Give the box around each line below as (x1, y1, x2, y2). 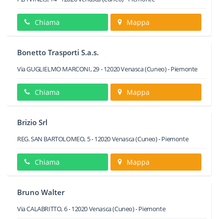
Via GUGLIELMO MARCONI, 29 (17, 65, 100, 73)
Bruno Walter (17, 187, 65, 197)
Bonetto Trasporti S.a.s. (17, 47, 99, 57)
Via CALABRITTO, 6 (17, 204, 67, 213)
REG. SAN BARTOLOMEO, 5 (17, 134, 90, 143)
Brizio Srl (17, 117, 47, 127)
